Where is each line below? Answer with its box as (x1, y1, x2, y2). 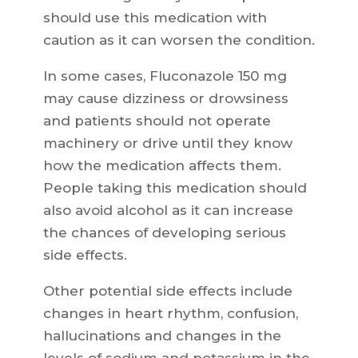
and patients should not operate (42, 113, 271, 129)
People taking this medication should (42, 180, 307, 197)
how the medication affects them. (42, 157, 281, 174)
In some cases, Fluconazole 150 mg (42, 68, 287, 85)
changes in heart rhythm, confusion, (42, 305, 298, 322)
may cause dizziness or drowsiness (42, 90, 288, 107)
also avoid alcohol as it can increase (42, 202, 293, 219)
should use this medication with (42, 10, 267, 26)
